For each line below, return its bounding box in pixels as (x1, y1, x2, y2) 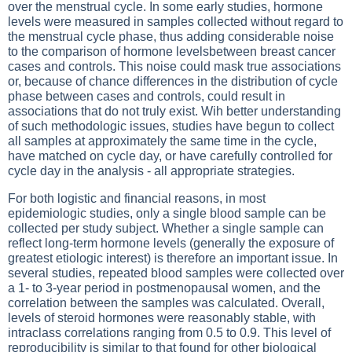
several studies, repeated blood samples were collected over (8, 266, 344, 280)
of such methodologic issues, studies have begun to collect (8, 119, 334, 133)
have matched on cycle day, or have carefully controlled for (8, 149, 332, 163)
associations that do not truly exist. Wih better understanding (8, 104, 341, 118)
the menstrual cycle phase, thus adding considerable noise (8, 30, 334, 43)
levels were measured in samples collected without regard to (8, 15, 343, 28)
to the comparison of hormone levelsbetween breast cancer (8, 45, 335, 58)
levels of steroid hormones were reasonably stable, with (8, 311, 316, 324)
